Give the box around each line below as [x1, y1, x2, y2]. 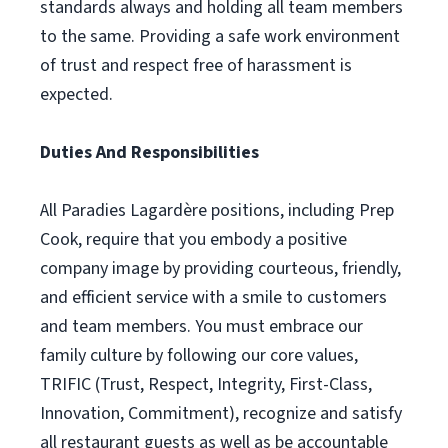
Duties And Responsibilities [40, 140, 259, 165]
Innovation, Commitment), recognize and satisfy [40, 401, 402, 426]
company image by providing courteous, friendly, [40, 256, 401, 281]
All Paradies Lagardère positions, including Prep [40, 198, 394, 223]
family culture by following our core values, [40, 343, 358, 368]
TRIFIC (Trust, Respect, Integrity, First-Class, [40, 372, 372, 397]
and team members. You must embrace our [40, 314, 363, 339]
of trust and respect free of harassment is [40, 53, 352, 78]
